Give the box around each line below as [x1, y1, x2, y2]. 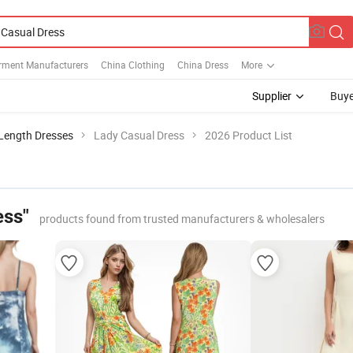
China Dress [177, 58, 229, 71]
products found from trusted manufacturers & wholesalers [39, 211, 325, 226]
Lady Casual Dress [94, 128, 184, 143]
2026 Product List [205, 128, 292, 143]
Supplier [252, 88, 292, 103]
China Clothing [101, 58, 165, 71]
